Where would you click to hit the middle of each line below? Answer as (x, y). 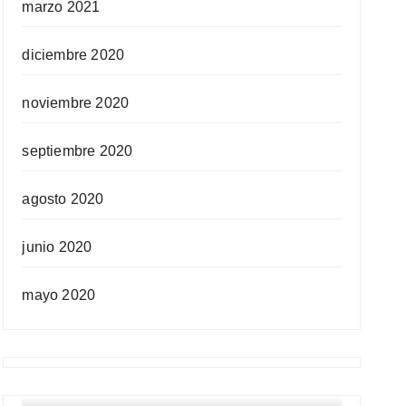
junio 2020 (57, 247)
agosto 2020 (63, 199)
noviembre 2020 (76, 103)
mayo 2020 (59, 295)
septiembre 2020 (77, 151)
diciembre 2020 (73, 55)
